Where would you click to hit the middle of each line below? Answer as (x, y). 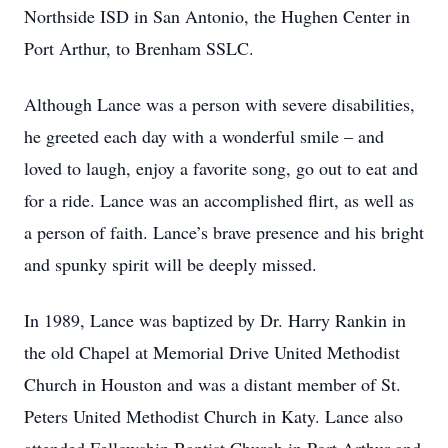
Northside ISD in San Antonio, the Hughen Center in (217, 16)
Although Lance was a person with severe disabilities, (219, 104)
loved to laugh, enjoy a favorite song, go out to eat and (221, 168)
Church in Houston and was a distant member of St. (212, 384)
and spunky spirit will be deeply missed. (170, 264)
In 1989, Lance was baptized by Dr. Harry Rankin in (215, 320)
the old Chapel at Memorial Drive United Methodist (212, 352)
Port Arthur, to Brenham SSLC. (139, 48)
